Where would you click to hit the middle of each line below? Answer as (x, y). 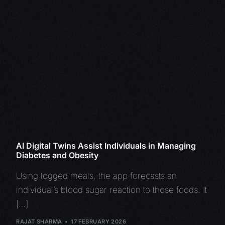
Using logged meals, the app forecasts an (97, 176)
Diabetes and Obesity (58, 155)
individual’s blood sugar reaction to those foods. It (112, 190)
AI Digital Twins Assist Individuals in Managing (106, 145)
